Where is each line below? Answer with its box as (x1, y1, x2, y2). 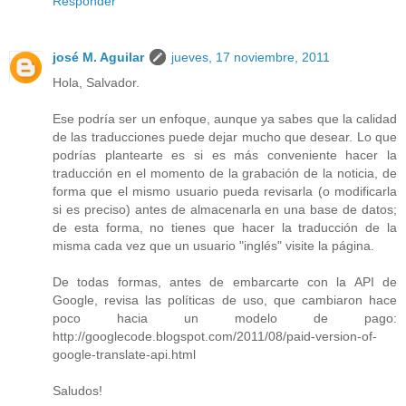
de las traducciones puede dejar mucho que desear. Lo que (53, 129, 397, 144)
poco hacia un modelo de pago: (53, 310, 397, 325)
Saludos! (53, 382, 102, 398)
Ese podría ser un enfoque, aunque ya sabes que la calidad (53, 111, 397, 126)
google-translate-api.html (53, 346, 196, 362)
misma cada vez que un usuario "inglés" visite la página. (53, 237, 374, 253)
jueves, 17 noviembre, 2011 (171, 49, 330, 64)
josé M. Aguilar (53, 49, 144, 64)
